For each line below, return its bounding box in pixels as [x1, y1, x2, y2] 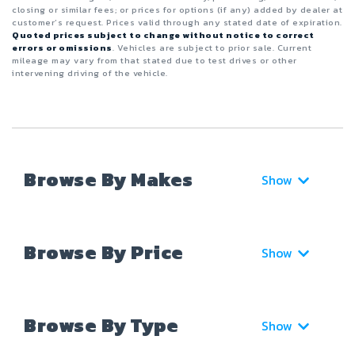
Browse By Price [24, 239, 184, 267]
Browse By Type [24, 311, 178, 340]
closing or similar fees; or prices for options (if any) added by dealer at [12, 3, 342, 17]
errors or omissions [12, 41, 113, 55]
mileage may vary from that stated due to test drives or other [12, 54, 297, 67]
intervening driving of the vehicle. [12, 67, 168, 80]
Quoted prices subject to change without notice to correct [12, 29, 315, 42]
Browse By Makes [24, 166, 193, 194]
